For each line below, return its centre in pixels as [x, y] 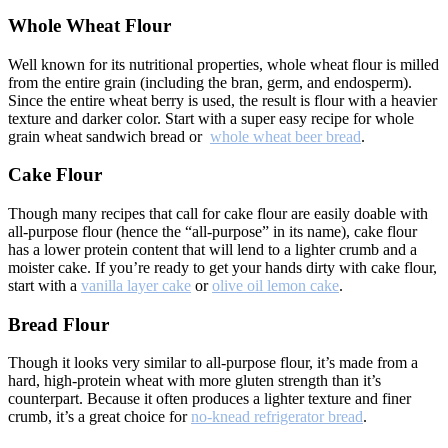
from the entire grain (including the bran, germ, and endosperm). [210, 82]
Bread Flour [58, 324]
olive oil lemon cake [275, 286]
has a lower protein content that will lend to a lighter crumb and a [212, 250]
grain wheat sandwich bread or [109, 136]
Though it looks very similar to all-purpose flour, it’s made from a [213, 363]
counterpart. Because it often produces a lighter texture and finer [209, 399]
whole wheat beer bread [285, 136]
